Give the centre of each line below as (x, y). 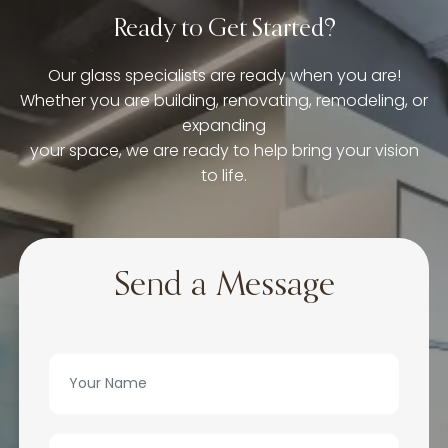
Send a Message (224, 285)
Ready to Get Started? (224, 29)
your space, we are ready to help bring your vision (224, 150)
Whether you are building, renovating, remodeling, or (224, 100)
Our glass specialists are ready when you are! (224, 75)
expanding (224, 125)
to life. (224, 175)
